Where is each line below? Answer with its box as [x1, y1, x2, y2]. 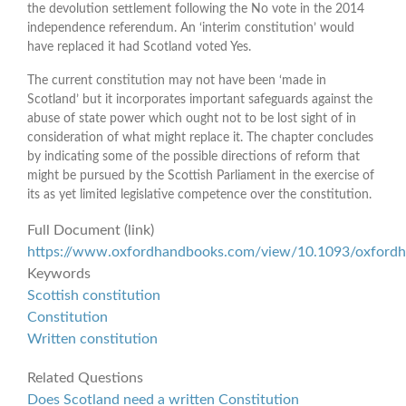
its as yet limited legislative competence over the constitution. [27, 188, 372, 201]
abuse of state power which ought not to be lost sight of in [27, 111, 356, 125]
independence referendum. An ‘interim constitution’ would [27, 21, 354, 34]
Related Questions [27, 371, 143, 386]
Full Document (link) [27, 222, 154, 237]
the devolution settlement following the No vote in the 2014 [27, 2, 364, 15]
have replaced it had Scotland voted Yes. [27, 40, 251, 53]
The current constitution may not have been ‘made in [27, 73, 326, 87]
